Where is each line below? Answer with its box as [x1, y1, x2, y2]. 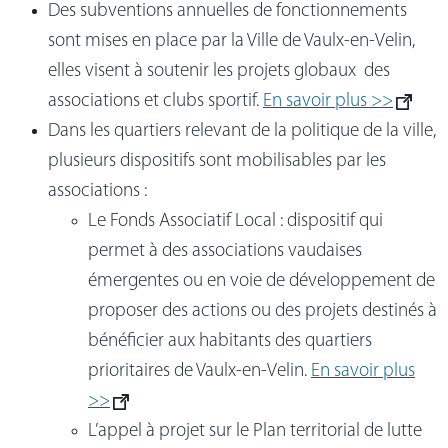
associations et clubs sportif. [48, 91, 263, 111]
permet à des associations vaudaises [88, 241, 362, 261]
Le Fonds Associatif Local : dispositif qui [88, 211, 383, 231]
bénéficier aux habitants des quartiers [88, 331, 372, 351]
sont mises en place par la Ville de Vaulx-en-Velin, [48, 31, 415, 51]
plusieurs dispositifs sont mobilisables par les [48, 151, 386, 171]
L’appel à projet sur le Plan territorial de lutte [88, 421, 422, 441]
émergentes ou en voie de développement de [88, 271, 435, 291]
